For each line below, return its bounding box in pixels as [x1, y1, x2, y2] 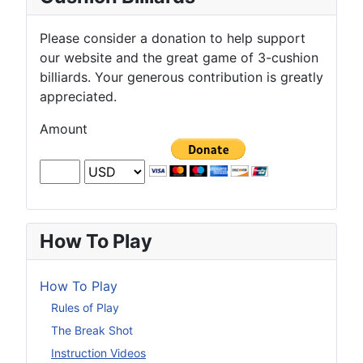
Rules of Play [51, 300, 119, 314]
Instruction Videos [51, 345, 146, 360]
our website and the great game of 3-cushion [40, 49, 318, 66]
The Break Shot [51, 322, 133, 337]
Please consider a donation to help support [40, 30, 305, 47]
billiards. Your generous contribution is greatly [40, 69, 323, 86]
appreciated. [40, 88, 117, 105]
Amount [40, 121, 88, 138]
